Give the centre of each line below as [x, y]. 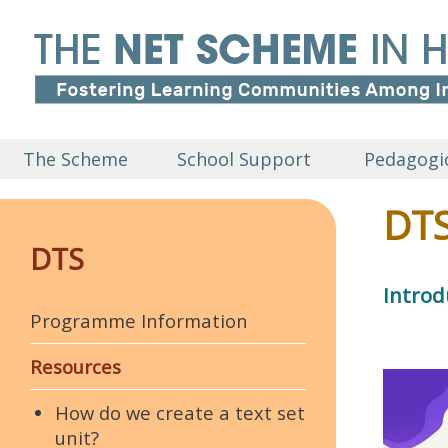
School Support [243, 158]
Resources [75, 366]
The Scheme [75, 158]
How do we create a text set [180, 412]
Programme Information [139, 320]
